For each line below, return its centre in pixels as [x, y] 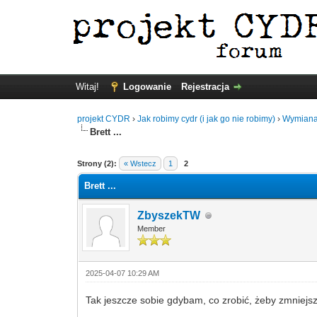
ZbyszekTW [169, 215]
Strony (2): [97, 163]
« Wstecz [140, 163]
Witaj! [88, 87]
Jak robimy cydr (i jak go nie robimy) [207, 119]
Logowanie [147, 87]
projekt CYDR [104, 119]
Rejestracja [205, 87]
